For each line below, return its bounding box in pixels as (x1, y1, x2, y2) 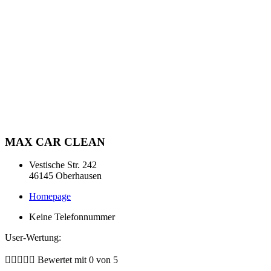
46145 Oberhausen (29, 171, 102, 181)
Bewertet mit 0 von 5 (38, 255, 118, 266)
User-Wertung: (5, 232, 61, 243)
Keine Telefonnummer (29, 212, 115, 223)
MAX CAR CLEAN (5, 135, 105, 148)
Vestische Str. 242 (29, 160, 97, 171)
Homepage (29, 191, 71, 202)
